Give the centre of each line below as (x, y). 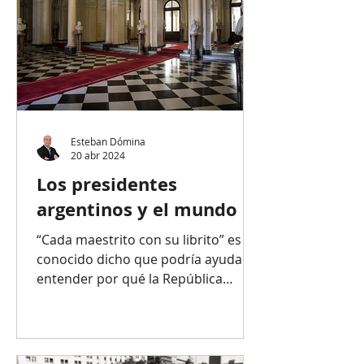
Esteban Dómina (108, 141)
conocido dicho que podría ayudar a (147, 259)
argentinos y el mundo (137, 209)
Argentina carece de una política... (140, 298)
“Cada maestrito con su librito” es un (149, 240)
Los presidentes (107, 184)
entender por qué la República (130, 279)
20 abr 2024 (98, 155)
